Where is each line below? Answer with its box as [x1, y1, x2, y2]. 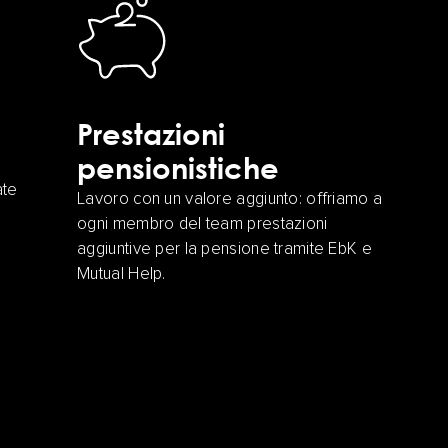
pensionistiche [77, 150, 280, 186]
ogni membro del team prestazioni [77, 216, 328, 234]
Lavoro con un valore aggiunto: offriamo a [77, 191, 383, 209]
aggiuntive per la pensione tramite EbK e [77, 241, 372, 259]
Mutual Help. [77, 266, 166, 284]
